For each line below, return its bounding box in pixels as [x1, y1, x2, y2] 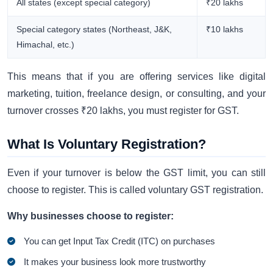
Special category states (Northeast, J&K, [16, 24, 172, 35]
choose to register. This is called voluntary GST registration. [7, 185, 263, 196]
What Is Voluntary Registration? [7, 136, 206, 152]
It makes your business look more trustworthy [24, 257, 207, 268]
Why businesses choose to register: [7, 210, 174, 221]
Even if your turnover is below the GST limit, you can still [7, 168, 266, 179]
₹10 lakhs [206, 24, 244, 35]
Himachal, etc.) [16, 40, 75, 50]
